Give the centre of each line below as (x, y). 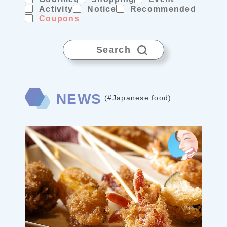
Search (113, 50)
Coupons (59, 18)
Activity (56, 9)
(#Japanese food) (138, 98)
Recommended (163, 9)
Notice (102, 9)
